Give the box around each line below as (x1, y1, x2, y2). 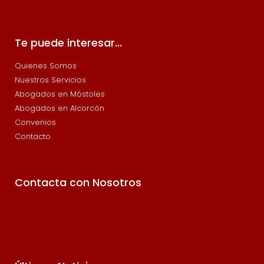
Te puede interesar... (15, 35, 122, 51)
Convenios (15, 117, 56, 128)
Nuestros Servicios (15, 74, 86, 86)
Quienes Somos (15, 60, 77, 72)
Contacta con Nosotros (15, 175, 141, 190)
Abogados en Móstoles (15, 88, 105, 100)
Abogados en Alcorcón (15, 103, 104, 114)
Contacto (15, 131, 51, 143)
